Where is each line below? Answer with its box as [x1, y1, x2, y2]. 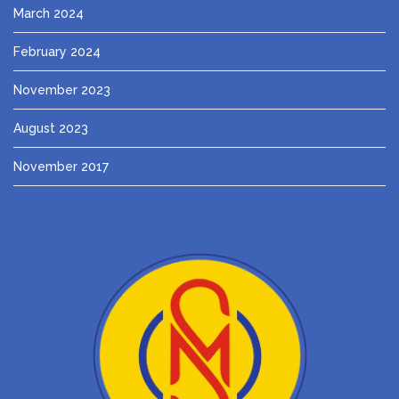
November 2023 [13, 82, 110, 97]
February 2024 [13, 44, 101, 59]
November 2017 [13, 159, 109, 174]
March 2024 [13, 5, 84, 20]
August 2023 [13, 120, 88, 135]
